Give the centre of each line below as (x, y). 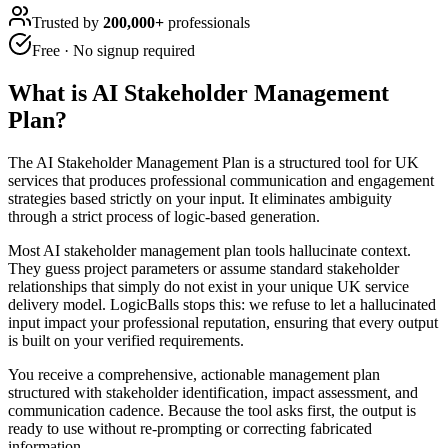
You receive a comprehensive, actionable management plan (194, 374)
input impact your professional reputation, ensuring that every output (223, 322)
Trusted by (67, 22)
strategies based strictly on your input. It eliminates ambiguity (200, 198)
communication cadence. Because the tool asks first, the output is (212, 410)
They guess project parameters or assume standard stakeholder (203, 268)
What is (50, 92)
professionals (207, 22)
